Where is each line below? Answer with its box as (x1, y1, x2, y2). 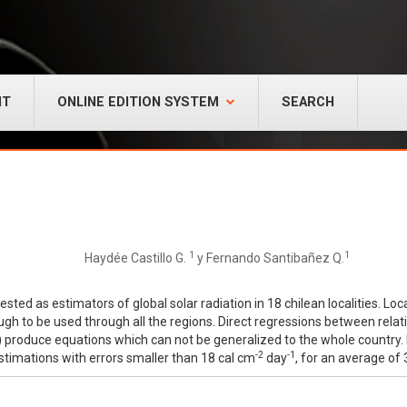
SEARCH (282, 94, 334, 110)
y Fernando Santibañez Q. (194, 251, 344, 265)
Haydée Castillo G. (84, 251, 189, 265)
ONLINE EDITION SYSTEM (57, 94, 219, 110)
